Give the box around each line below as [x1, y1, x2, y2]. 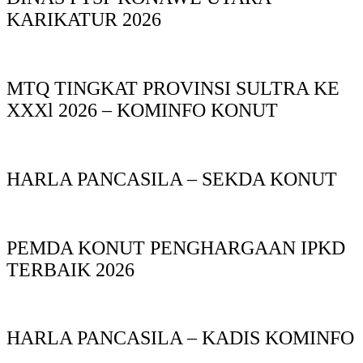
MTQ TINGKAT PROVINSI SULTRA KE [6, 77, 340, 99]
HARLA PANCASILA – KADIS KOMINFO [6, 327, 354, 349]
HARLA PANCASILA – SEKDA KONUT [6, 168, 337, 190]
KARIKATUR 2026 [6, 9, 161, 31]
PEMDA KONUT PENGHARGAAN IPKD [6, 237, 345, 258]
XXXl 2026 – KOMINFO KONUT [6, 99, 278, 121]
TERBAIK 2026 [6, 258, 135, 280]
